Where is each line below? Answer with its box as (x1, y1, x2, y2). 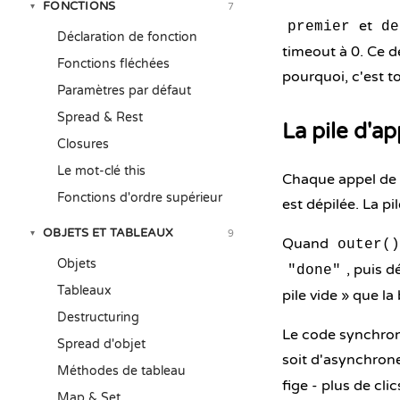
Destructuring (57, 310, 139, 325)
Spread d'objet (57, 337, 146, 352)
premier (287, 19, 350, 35)
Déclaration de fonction (57, 29, 197, 45)
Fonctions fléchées (57, 56, 170, 71)
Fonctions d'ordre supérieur (57, 190, 222, 205)
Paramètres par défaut (57, 83, 191, 98)
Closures (57, 137, 109, 152)
